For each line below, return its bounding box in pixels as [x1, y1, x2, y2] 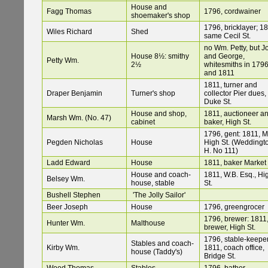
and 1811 [204, 69, 234, 78]
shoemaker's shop [131, 11, 190, 20]
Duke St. [204, 98, 232, 106]
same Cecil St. [204, 32, 251, 41]
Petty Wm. [47, 56, 79, 65]
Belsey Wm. [47, 175, 85, 184]
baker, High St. [204, 118, 251, 127]
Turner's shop [131, 89, 175, 98]
